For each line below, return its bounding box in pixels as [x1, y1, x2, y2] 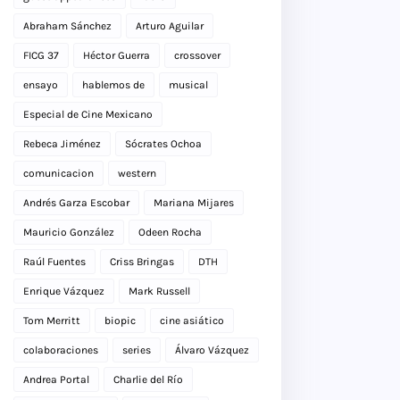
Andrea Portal [23, 372, 89, 386]
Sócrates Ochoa [125, 137, 202, 150]
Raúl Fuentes [23, 254, 86, 268]
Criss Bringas [110, 254, 174, 268]
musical [169, 78, 208, 91]
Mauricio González [23, 225, 114, 238]
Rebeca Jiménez [23, 137, 101, 150]
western [118, 166, 156, 179]
